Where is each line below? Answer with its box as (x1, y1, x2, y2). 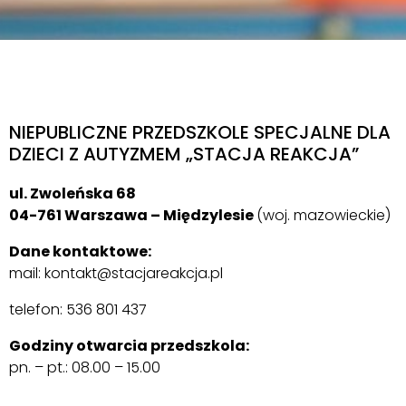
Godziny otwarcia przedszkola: (9, 335, 249, 356)
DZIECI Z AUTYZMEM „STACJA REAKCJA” (9, 141, 359, 167)
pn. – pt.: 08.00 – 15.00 (9, 357, 160, 378)
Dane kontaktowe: (9, 241, 151, 262)
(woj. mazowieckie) (256, 205, 391, 226)
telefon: (9, 299, 63, 320)
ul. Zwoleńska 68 (9, 183, 136, 204)
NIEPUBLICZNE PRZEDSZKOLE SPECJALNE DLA (9, 120, 391, 145)
